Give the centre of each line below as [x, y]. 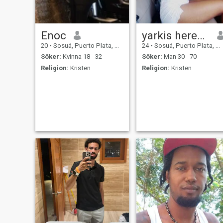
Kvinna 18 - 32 [81, 57]
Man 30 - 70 [179, 57]
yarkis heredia [201, 35]
